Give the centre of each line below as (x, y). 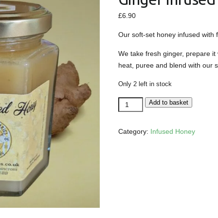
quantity (130, 161)
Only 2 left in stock (145, 84)
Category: (134, 132)
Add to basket (168, 103)
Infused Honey (173, 132)
